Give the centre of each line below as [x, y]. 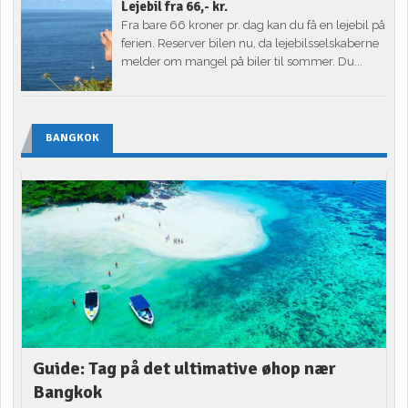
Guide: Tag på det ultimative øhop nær [185, 369]
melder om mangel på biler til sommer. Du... [242, 62]
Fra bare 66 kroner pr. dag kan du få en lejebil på [254, 25]
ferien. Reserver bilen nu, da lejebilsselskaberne [250, 44]
